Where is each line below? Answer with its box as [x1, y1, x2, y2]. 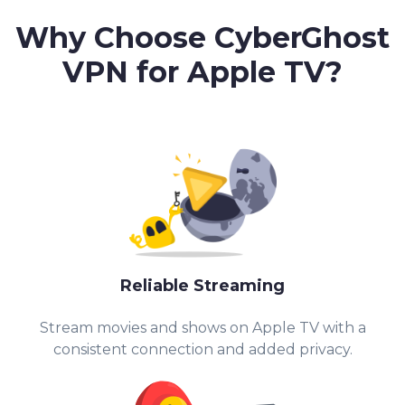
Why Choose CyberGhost [15, 20, 390, 56]
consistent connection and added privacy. [52, 341, 353, 359]
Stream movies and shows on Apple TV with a [39, 319, 366, 337]
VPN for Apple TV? [62, 54, 343, 90]
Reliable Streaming [120, 276, 285, 297]
